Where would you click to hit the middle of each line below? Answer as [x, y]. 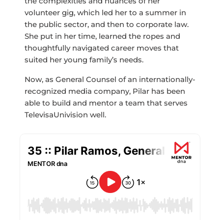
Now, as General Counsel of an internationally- [110, 80]
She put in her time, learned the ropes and [102, 36]
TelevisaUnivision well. [65, 115]
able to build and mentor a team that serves [106, 103]
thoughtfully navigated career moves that [102, 48]
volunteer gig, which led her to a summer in [105, 13]
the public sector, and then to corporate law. [107, 25]
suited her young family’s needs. [84, 60]
